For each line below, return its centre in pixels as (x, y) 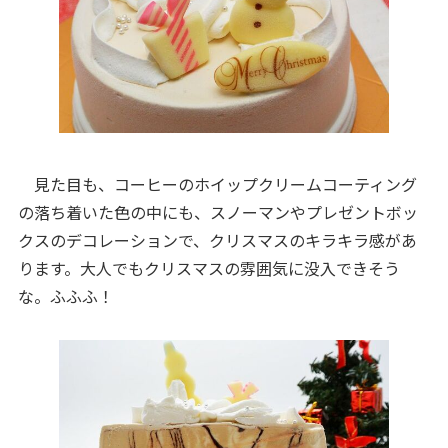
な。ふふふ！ (65, 296)
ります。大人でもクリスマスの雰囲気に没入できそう (208, 268)
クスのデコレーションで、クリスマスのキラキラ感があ (217, 240)
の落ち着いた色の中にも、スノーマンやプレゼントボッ (217, 212)
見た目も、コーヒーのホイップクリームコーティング (217, 184)
